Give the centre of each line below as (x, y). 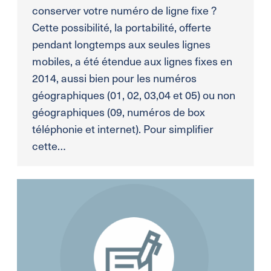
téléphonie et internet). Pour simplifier (122, 129)
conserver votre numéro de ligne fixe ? (124, 10)
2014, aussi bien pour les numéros (114, 78)
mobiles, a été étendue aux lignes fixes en (132, 61)
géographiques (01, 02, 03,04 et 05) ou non (133, 95)
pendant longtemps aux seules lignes (121, 44)
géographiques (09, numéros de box (118, 112)
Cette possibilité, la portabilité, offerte (121, 27)
